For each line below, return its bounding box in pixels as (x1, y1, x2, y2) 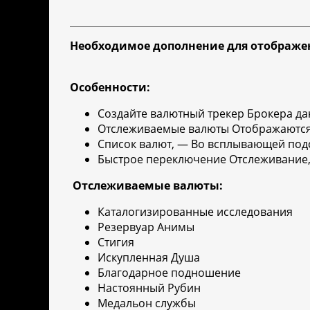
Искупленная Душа (98, 250, 200, 266)
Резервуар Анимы (98, 219, 194, 235)
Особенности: (70, 80, 150, 95)
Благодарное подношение (98, 265, 241, 281)
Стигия (98, 235, 134, 250)
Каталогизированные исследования (98, 204, 293, 220)
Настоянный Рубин (98, 280, 201, 296)
